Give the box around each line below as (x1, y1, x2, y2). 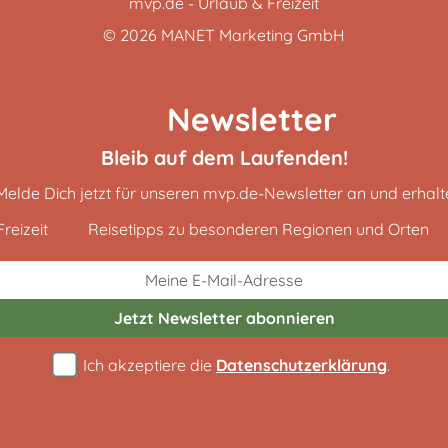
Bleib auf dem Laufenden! (100, 145, 348, 170)
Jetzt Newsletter (113, 308, 242, 328)
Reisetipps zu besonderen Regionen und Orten (84, 219, 429, 239)
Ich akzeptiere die (79, 355, 216, 375)
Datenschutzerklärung (216, 355, 387, 375)
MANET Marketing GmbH (161, 25, 345, 45)
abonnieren (241, 308, 335, 328)
